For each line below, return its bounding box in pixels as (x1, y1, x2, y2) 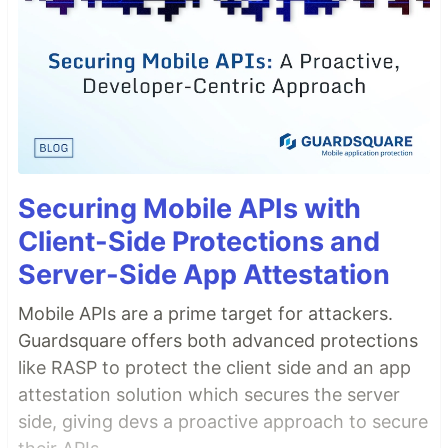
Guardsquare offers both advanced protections (18, 330, 418, 352)
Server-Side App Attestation (18, 258, 390, 292)
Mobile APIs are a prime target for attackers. (18, 303, 393, 325)
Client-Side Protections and (18, 225, 380, 259)
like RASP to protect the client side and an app (18, 357, 411, 379)
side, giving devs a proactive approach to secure (18, 411, 428, 433)
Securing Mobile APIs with (18, 192, 361, 226)
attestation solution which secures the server (18, 384, 400, 406)
